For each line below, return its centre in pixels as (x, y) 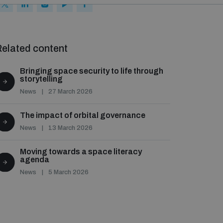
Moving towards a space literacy (81, 152)
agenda (35, 160)
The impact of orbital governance (83, 115)
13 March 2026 (70, 128)
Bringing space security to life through (92, 71)
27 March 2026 (70, 92)
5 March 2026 (68, 172)
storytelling (41, 79)
